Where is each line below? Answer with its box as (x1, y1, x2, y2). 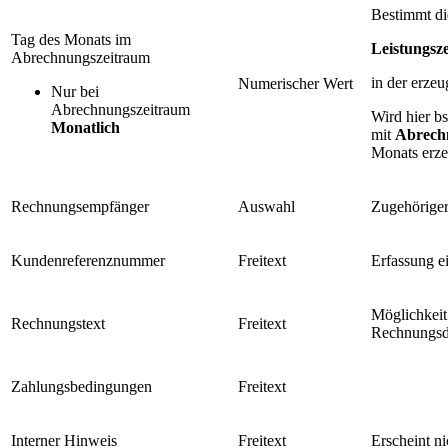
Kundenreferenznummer (11, 252, 165, 270)
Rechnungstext (11, 315, 105, 333)
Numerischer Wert (238, 75, 353, 93)
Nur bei (51, 83, 99, 101)
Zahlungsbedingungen (11, 378, 152, 396)
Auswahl (238, 198, 295, 216)
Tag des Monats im (11, 31, 131, 49)
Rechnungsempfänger (11, 198, 149, 216)
